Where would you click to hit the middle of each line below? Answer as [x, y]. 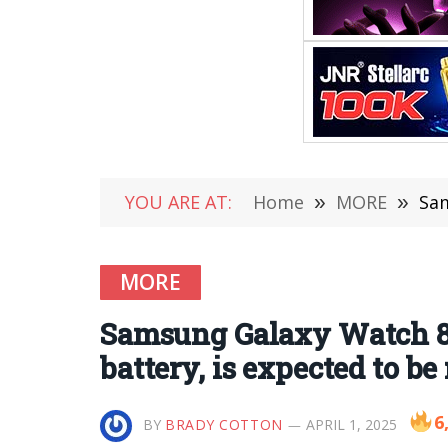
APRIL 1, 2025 [351, 424]
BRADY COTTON [224, 424]
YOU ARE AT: [178, 202]
